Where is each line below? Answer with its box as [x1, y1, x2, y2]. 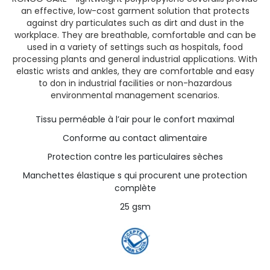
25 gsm [119, 200, 151, 213]
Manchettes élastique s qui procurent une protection [23, 169, 247, 181]
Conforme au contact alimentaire [63, 131, 207, 144]
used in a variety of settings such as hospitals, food [27, 40, 243, 53]
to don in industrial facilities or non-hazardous [38, 77, 232, 89]
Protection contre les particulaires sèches [47, 150, 223, 163]
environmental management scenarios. [51, 89, 219, 101]
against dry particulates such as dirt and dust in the [26, 16, 244, 29]
